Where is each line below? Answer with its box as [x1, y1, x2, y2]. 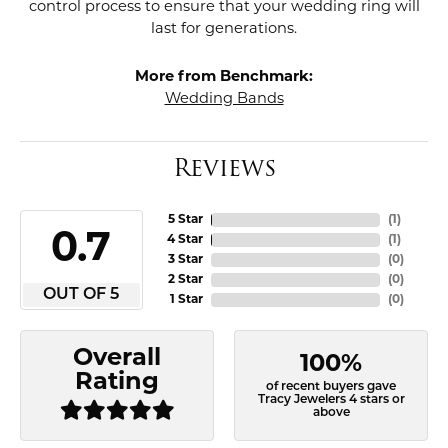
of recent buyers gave [266, 381, 396, 394]
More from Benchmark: [135, 70, 313, 86]
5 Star [167, 214, 203, 227]
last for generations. [151, 22, 297, 38]
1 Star [169, 294, 203, 307]
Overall [73, 347, 161, 372]
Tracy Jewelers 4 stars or [257, 394, 405, 407]
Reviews [172, 149, 276, 187]
